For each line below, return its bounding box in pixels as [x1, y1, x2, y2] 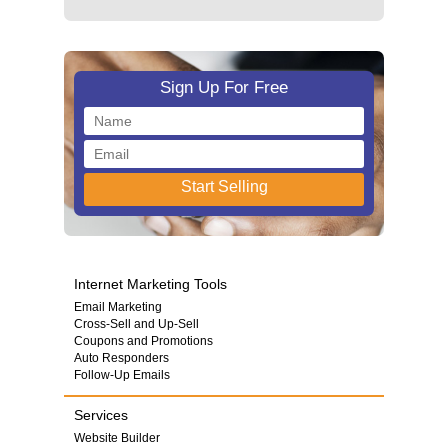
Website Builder [74, 430, 160, 445]
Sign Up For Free [160, 77, 288, 97]
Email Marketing [74, 299, 162, 314]
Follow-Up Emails [74, 367, 170, 382]
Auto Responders [74, 350, 169, 365]
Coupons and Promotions [74, 333, 213, 348]
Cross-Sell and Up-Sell [74, 316, 199, 331]
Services [74, 406, 128, 423]
